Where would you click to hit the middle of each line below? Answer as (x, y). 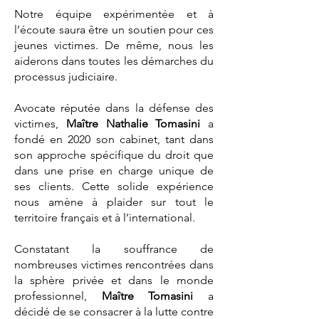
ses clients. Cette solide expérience (114, 186)
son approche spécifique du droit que (114, 155)
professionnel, (58, 296)
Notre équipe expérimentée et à (114, 14)
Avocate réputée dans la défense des (114, 108)
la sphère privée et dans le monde (114, 280)
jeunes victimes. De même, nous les (114, 45)
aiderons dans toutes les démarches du (114, 61)
